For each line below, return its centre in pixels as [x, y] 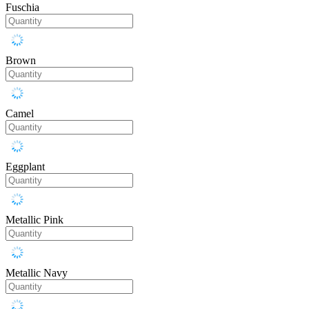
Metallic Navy [37, 273]
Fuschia [22, 8]
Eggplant [25, 167]
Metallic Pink [34, 220]
